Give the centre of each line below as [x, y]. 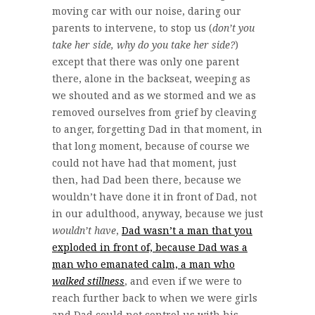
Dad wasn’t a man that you [187, 230]
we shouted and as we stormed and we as [154, 95]
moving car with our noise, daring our [147, 11]
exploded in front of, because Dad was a [150, 247]
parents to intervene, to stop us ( [132, 27]
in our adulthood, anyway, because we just [157, 213]
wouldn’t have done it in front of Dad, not [154, 196]
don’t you [233, 27]
